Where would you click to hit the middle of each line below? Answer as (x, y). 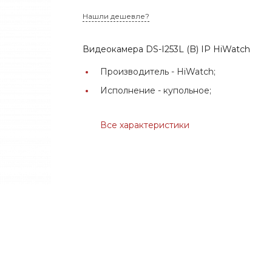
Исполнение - (132, 90)
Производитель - (139, 71)
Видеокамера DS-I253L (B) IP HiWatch (169, 49)
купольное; (188, 90)
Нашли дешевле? (116, 16)
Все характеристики (145, 125)
